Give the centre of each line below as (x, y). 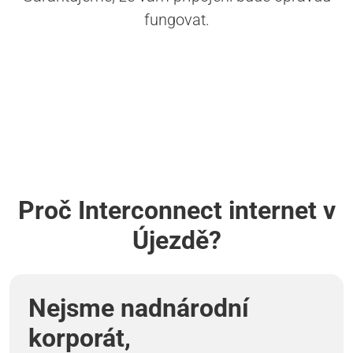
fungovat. (176, 20)
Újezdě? (176, 241)
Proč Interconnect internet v (176, 211)
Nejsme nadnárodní (139, 308)
